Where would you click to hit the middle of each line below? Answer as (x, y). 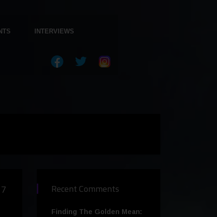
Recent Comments (85, 189)
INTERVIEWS (54, 31)
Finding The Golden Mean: (97, 212)
